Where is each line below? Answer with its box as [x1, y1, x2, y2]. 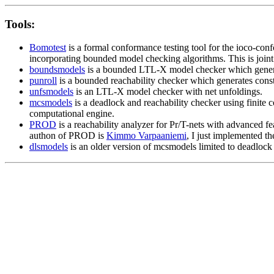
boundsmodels [29, 64, 85, 75]
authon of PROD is [29, 130, 106, 141]
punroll [29, 75, 57, 86]
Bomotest [29, 42, 66, 53]
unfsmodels [29, 86, 73, 97]
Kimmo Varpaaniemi [106, 130, 187, 141]
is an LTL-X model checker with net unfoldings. [73, 86, 262, 97]
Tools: [5, 17, 35, 31]
